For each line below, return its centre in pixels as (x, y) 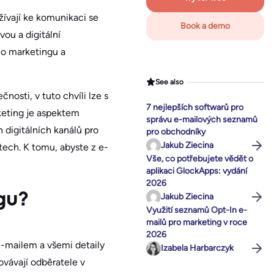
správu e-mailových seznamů (202, 120)
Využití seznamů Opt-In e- (197, 210)
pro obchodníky (176, 132)
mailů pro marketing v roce (197, 223)
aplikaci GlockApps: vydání (197, 171)
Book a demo (205, 26)
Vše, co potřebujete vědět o (200, 159)
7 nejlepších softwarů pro (195, 108)
